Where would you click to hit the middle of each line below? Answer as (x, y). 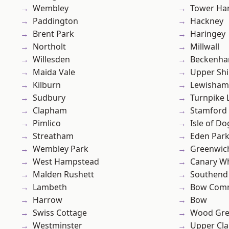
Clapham (50, 111)
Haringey (208, 34)
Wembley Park (61, 149)
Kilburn (47, 85)
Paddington (55, 21)
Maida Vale (54, 72)
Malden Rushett (63, 175)
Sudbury (49, 98)
